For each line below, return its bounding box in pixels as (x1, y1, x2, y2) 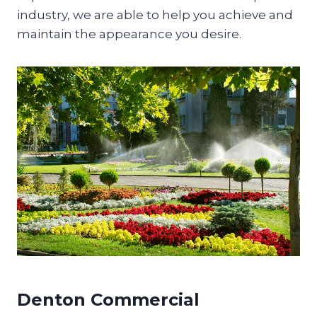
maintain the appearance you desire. (17, 27, 241, 41)
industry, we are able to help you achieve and (17, 8, 293, 22)
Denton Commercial (17, 289, 200, 310)
